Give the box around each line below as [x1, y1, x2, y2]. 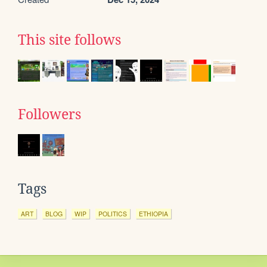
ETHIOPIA [139, 209, 168, 219]
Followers [18, 107, 81, 123]
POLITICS [98, 209, 127, 219]
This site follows [18, 32, 121, 48]
